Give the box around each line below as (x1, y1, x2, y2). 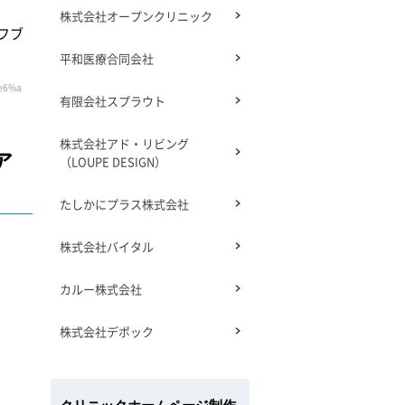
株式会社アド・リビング (60, 135, 189, 153)
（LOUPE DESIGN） (60, 153, 166, 171)
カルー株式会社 (60, 280, 142, 298)
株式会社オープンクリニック (60, 7, 212, 25)
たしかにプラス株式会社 (60, 195, 189, 213)
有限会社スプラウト (60, 92, 165, 110)
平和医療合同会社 (60, 50, 154, 68)
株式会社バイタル (60, 238, 154, 256)
